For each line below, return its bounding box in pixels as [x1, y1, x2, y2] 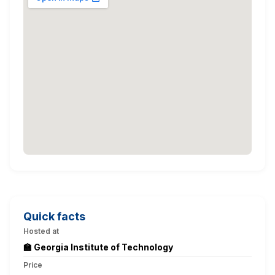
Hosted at [23, 226, 59, 236]
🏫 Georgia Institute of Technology [23, 241, 173, 252]
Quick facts [23, 209, 85, 223]
